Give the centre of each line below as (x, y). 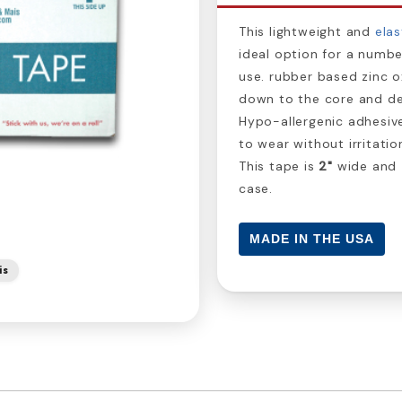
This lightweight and (307, 31)
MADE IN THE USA (312, 238)
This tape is (279, 166)
